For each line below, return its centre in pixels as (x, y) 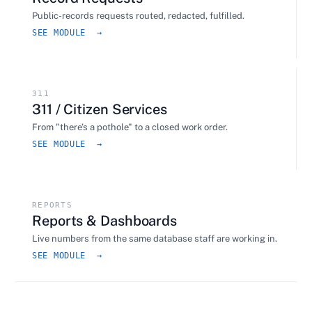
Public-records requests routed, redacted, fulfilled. (138, 16)
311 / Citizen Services (100, 109)
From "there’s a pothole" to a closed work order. (130, 127)
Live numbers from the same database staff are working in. (155, 239)
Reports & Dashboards (104, 221)
